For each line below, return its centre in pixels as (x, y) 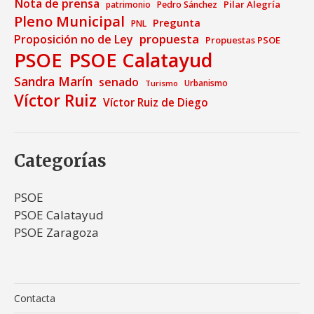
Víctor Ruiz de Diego (156, 103)
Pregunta (177, 23)
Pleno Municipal (69, 21)
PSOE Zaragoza (56, 233)
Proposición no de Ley (74, 40)
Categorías (60, 161)
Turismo (162, 83)
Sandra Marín (53, 82)
